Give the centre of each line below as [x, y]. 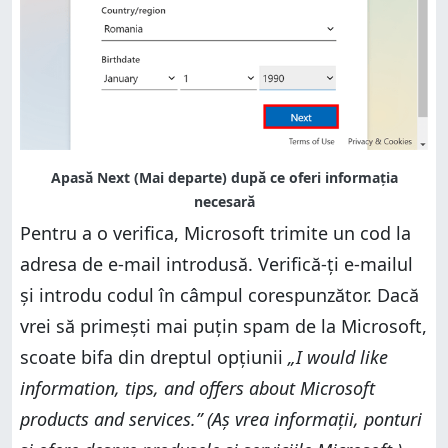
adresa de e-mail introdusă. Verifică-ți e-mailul [216, 263]
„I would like [338, 356]
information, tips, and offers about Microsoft [197, 387]
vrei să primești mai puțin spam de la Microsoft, [223, 325]
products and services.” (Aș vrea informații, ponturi [221, 418]
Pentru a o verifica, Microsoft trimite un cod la [215, 232]
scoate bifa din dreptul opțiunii [154, 356]
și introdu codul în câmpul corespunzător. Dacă [219, 294]
